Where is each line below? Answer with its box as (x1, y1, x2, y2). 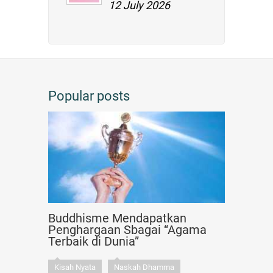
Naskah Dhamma (114, 263, 174, 272)
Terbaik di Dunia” (48, 234, 139, 249)
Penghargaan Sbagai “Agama (48, 222, 207, 237)
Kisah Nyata (54, 263, 96, 272)
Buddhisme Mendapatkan (48, 211, 186, 225)
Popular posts (48, 88, 130, 104)
